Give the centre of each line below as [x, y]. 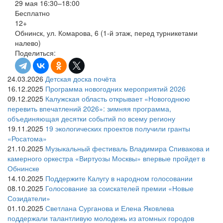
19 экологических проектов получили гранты [118, 129]
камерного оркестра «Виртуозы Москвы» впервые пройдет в [106, 159]
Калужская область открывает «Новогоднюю [118, 99]
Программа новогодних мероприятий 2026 [115, 89]
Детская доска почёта [81, 79]
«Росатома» [27, 139]
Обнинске [23, 168]
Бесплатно [32, 13]
